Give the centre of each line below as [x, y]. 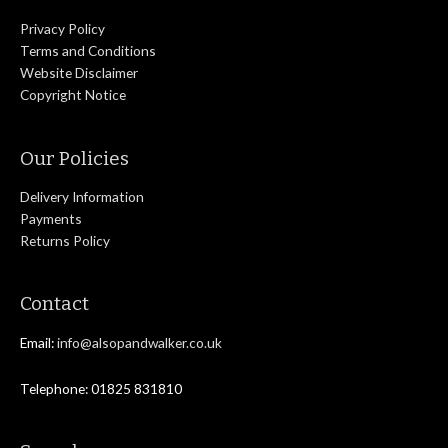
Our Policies [74, 158]
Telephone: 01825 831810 [101, 388]
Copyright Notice [73, 95]
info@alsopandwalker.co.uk [139, 342]
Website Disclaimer [79, 73]
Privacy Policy [62, 29]
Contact [54, 304]
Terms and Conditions [88, 51]
